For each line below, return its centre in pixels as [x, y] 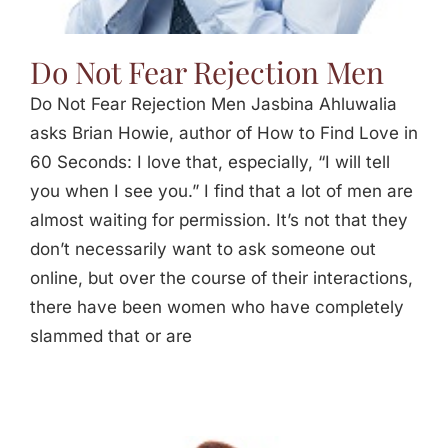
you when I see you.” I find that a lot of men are [221, 190]
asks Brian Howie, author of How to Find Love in [224, 132]
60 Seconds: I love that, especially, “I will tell [210, 161]
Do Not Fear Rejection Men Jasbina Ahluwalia [213, 103]
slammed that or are [111, 335]
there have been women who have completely [217, 306]
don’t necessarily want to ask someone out [203, 248]
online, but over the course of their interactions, [221, 277]
